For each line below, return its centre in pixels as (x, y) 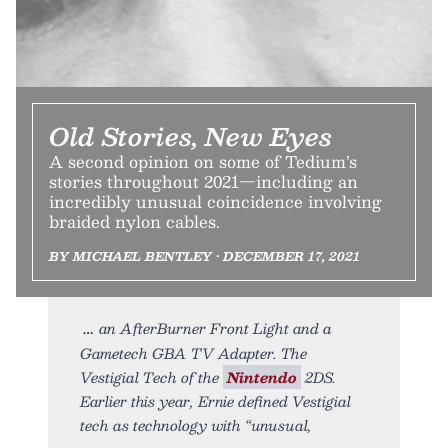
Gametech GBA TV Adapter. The (193, 352)
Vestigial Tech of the (151, 376)
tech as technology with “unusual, (196, 424)
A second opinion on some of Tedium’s (203, 161)
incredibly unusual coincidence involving (215, 201)
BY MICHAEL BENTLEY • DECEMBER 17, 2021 (204, 255)
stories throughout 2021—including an (203, 181)
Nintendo (262, 376)
